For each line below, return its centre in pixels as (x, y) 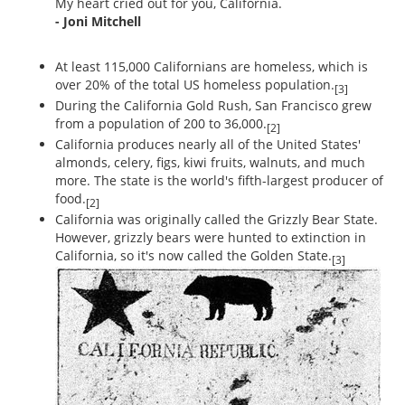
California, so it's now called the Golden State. (193, 255)
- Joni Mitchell (98, 22)
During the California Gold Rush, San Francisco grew (213, 106)
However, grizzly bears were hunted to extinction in (211, 237)
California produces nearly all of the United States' (208, 144)
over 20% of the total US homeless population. (195, 85)
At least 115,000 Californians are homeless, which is (212, 67)
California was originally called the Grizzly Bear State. (217, 219)
